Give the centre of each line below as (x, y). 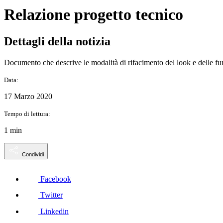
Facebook (56, 179)
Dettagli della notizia (57, 41)
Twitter (51, 195)
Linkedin (54, 212)
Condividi (33, 154)
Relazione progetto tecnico (94, 15)
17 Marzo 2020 (28, 96)
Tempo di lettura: (27, 113)
